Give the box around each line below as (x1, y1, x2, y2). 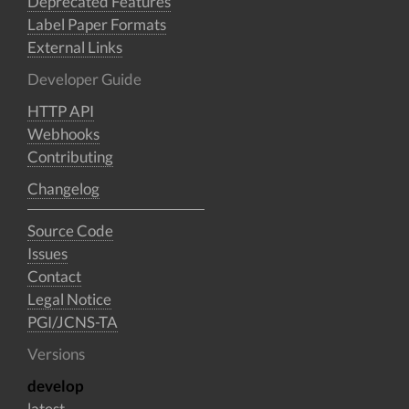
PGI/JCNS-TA (27, 311, 118, 331)
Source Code (27, 220, 113, 240)
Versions (27, 343, 85, 363)
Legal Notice (27, 288, 111, 309)
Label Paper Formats (27, 14, 166, 34)
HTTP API (27, 100, 94, 121)
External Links (27, 37, 122, 57)
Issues (27, 243, 68, 263)
